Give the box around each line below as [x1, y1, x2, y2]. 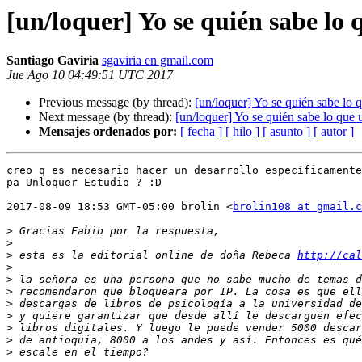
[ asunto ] [263, 124, 310, 139]
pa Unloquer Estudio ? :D [6, 176, 162, 189]
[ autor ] [314, 124, 354, 139]
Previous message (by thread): [39, 95, 195, 110]
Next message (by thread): [39, 110, 175, 124]
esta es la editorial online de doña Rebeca [13, 249, 297, 262]
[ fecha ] [180, 124, 222, 139]
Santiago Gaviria [6, 53, 99, 68]
